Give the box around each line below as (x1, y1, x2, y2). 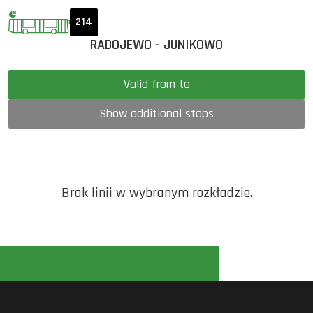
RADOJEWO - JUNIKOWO (90, 36, 223, 54)
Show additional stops (99, 105, 214, 122)
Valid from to (178, 76, 190, 92)
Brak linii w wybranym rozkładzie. (61, 184, 252, 202)
